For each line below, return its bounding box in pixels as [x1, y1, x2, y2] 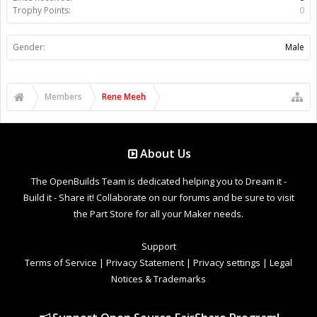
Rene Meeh [102, 90, 146, 103]
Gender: [13, 40, 45, 53]
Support [141, 239, 176, 253]
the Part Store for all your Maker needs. [74, 207, 243, 220]
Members [45, 90, 82, 103]
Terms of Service [25, 255, 97, 269]
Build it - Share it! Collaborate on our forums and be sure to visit [23, 190, 294, 204]
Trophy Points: [13, 4, 71, 16]
